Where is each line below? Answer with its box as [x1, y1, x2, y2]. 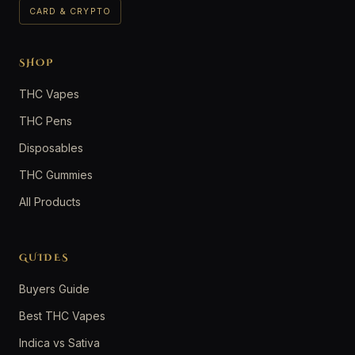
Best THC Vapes [19, 309, 105, 323]
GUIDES [19, 251, 69, 265]
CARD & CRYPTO [29, 6, 112, 17]
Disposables [19, 141, 83, 155]
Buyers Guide [19, 282, 90, 296]
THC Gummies [19, 168, 93, 182]
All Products [19, 195, 81, 209]
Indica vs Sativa [19, 336, 100, 350]
